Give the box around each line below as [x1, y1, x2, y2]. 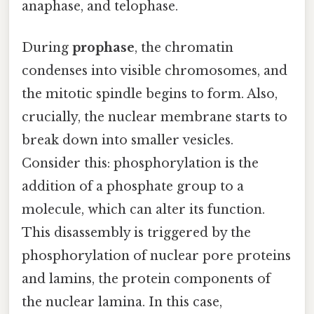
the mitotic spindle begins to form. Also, [22, 86, 278, 102]
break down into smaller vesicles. [22, 132, 233, 148]
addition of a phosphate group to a [22, 178, 244, 194]
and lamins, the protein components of [22, 271, 271, 287]
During [22, 39, 72, 55]
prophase [72, 39, 135, 55]
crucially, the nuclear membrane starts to [22, 109, 287, 125]
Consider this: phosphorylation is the [22, 155, 259, 171]
